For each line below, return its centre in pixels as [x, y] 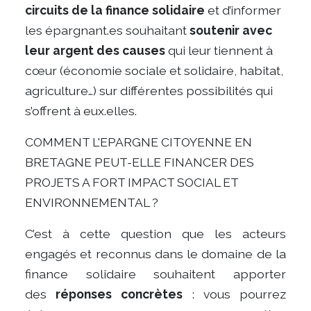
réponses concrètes [119, 294]
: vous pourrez [235, 294]
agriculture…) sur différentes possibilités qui [149, 91]
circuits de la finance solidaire [115, 10]
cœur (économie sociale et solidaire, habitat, [154, 71]
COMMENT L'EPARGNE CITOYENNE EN [138, 142]
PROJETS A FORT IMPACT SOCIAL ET [132, 183]
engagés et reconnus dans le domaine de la [155, 254]
